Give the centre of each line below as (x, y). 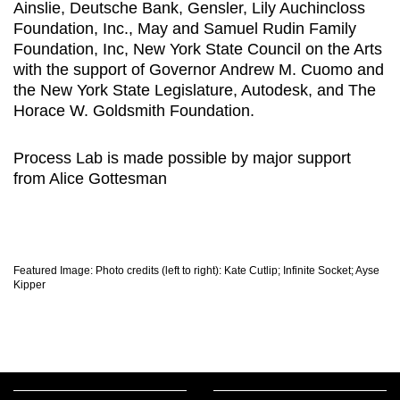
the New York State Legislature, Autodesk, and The (195, 90)
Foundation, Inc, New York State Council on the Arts (198, 49)
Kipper (29, 284)
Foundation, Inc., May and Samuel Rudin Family (185, 28)
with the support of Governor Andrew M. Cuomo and (199, 69)
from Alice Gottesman (92, 178)
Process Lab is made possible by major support (182, 158)
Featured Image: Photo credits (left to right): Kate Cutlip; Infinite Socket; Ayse (196, 270)
